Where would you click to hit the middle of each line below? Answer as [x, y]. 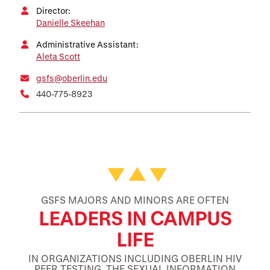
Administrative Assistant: [87, 44]
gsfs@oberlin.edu [72, 78]
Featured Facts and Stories [135, 177]
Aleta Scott [58, 56]
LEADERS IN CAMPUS [135, 218]
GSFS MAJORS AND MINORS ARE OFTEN [135, 200]
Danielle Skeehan [71, 23]
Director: [53, 11]
